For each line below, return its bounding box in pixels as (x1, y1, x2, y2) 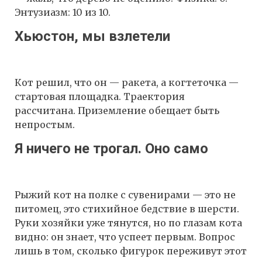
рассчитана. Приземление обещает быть (15, 104, 219, 116)
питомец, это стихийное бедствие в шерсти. (15, 202, 239, 215)
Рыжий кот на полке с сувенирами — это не (15, 188, 236, 201)
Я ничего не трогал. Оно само (15, 140, 208, 157)
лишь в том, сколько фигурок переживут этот (15, 244, 247, 257)
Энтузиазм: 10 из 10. (15, 6, 111, 19)
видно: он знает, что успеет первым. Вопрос (15, 230, 235, 243)
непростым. (15, 118, 75, 130)
